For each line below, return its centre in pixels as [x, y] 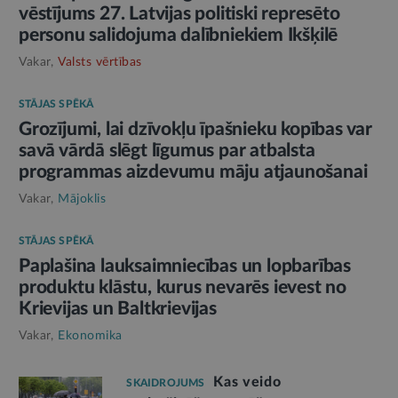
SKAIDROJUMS [166, 382]
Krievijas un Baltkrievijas [118, 308]
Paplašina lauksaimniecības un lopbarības [185, 266]
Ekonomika [90, 335]
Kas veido [247, 382]
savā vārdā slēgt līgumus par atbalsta [167, 150]
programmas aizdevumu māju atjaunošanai [193, 171]
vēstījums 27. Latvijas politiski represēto [179, 13]
